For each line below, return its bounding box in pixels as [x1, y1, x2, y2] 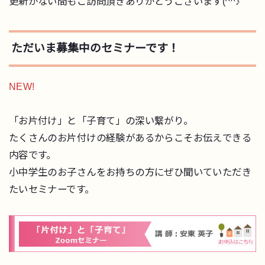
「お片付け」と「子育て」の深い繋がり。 [8, 115, 193, 127]
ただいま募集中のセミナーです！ [11, 42, 179, 55]
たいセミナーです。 [8, 184, 95, 195]
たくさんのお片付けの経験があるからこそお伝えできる [8, 132, 252, 144]
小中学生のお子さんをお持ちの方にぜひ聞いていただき [8, 167, 252, 178]
